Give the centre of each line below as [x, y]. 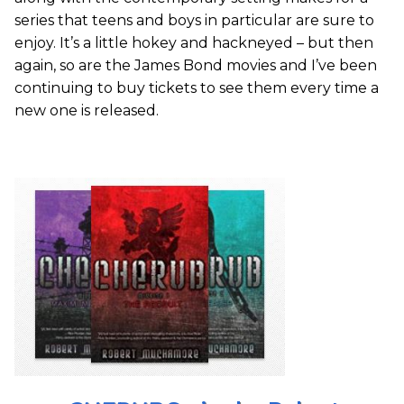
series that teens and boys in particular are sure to [194, 21]
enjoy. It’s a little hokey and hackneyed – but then [194, 43]
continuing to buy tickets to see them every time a [197, 88]
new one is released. [87, 111]
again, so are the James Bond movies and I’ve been [196, 66]
